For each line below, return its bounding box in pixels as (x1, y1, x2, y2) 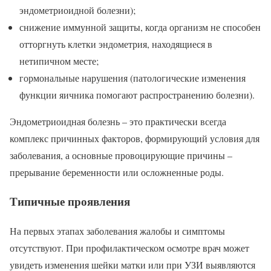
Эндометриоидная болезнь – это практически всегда (10, 114, 226, 128)
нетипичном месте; (19, 54, 99, 67)
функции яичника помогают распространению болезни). (19, 88, 255, 101)
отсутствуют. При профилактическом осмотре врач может (10, 241, 249, 255)
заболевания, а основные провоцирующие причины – (10, 148, 232, 162)
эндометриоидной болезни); (19, 3, 135, 16)
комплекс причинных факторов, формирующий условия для (10, 131, 260, 145)
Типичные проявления (10, 193, 130, 210)
